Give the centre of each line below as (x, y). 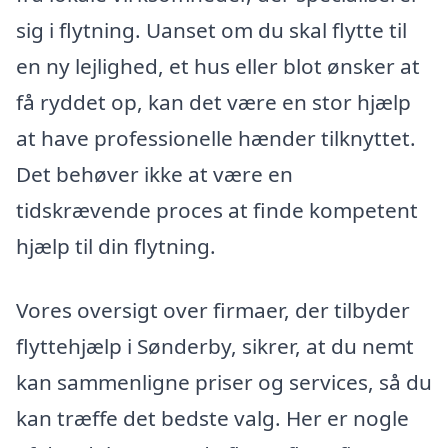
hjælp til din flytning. (116, 246)
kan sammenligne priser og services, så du (224, 381)
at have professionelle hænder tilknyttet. (216, 138)
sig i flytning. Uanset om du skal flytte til (211, 30)
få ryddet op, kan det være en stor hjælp (213, 102)
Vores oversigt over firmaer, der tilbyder (213, 309)
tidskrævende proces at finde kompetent (217, 210)
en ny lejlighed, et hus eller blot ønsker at (218, 66)
